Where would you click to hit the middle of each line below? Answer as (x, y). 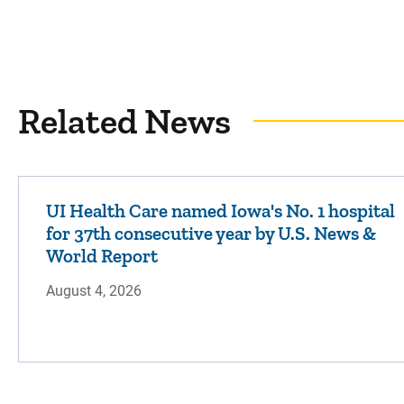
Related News (124, 121)
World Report (102, 256)
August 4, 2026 (94, 291)
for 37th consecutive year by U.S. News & (211, 233)
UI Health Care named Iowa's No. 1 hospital (220, 211)
